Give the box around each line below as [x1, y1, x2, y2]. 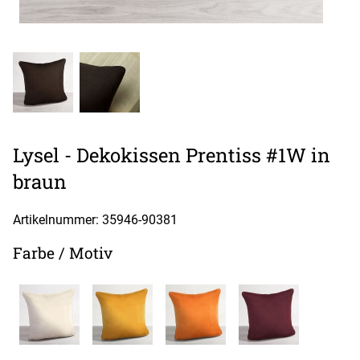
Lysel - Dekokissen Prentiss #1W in [13, 141, 330, 168]
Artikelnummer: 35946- [13, 211, 141, 227]
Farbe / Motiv [13, 242, 112, 263]
